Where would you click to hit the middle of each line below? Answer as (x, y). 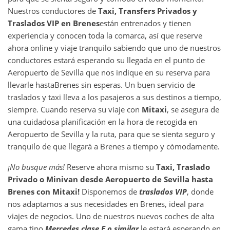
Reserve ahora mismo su (109, 167)
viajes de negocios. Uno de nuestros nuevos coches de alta (111, 216)
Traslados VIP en (40, 23)
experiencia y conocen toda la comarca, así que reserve (105, 35)
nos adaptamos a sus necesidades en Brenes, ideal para (106, 204)
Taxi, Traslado (182, 167)
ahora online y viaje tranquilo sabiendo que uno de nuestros (114, 47)
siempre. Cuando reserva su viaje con (75, 109)
